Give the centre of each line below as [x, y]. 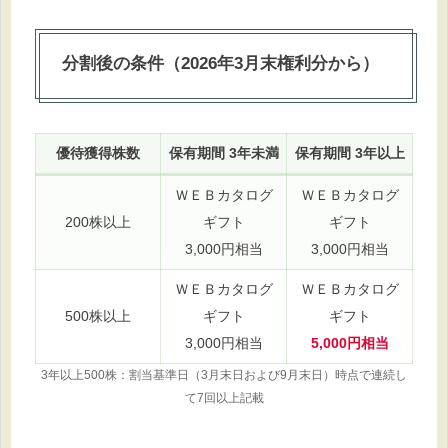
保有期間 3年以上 [349, 154]
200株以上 [98, 223]
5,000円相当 [349, 344]
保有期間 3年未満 [223, 154]
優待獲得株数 [98, 154]
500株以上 [98, 317]
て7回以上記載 [224, 398]
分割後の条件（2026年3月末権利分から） [220, 64]
